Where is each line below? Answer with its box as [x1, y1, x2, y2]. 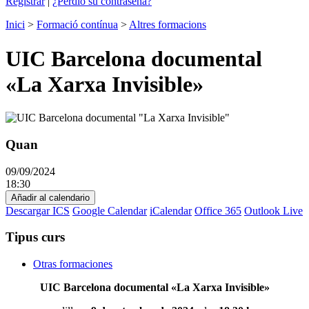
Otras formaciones [33, 258, 112, 270]
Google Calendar [72, 204, 147, 217]
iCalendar [150, 204, 192, 217]
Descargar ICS [6, 204, 70, 217]
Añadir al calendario [11, 192, 90, 203]
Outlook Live [244, 204, 303, 217]
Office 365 [195, 204, 241, 217]
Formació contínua [37, 19, 118, 31]
